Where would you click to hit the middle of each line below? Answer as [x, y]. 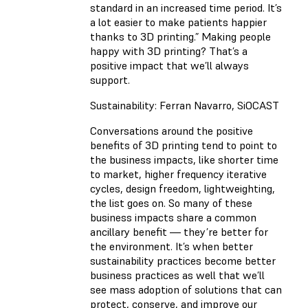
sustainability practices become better [183, 261]
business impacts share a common [173, 218]
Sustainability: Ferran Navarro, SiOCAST [185, 106]
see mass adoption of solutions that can [186, 290]
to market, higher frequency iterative [178, 174]
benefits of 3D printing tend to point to [184, 145]
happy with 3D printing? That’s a [169, 51]
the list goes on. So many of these [171, 203]
